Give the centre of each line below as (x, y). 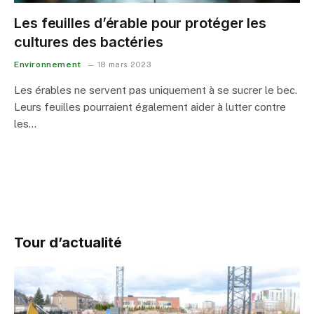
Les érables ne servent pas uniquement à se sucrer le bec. (156, 90)
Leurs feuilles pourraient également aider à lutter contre (150, 107)
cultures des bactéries (89, 42)
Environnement (48, 64)
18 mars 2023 (125, 64)
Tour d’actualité (68, 243)
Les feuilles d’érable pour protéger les (141, 23)
